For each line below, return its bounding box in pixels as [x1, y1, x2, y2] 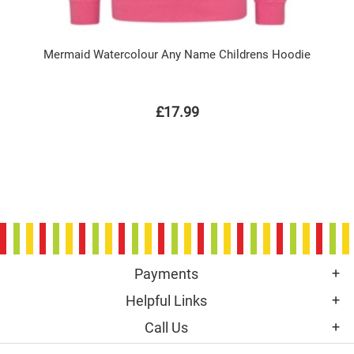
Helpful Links [125, 292, 207, 309]
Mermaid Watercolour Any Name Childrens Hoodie [43, 47, 311, 62]
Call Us [144, 319, 188, 336]
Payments [134, 265, 198, 282]
